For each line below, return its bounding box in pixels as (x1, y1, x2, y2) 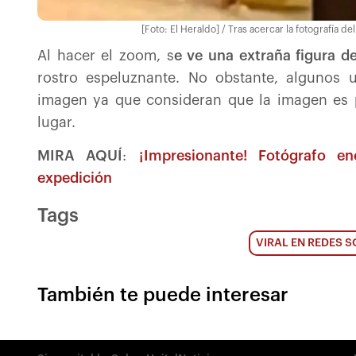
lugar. (37, 114, 75, 130)
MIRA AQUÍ (37, 148, 123, 163)
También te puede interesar (37, 284, 288, 304)
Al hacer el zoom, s (37, 48, 174, 63)
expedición (37, 170, 112, 185)
